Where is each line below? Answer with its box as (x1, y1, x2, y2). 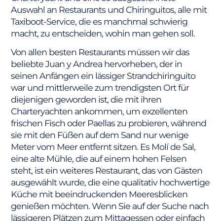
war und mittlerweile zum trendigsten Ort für (11, 82, 189, 93)
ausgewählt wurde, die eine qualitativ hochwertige (11, 177, 210, 188)
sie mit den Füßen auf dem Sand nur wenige (11, 130, 189, 141)
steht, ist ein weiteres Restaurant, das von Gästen (11, 165, 203, 176)
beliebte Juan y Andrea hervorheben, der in (11, 59, 183, 70)
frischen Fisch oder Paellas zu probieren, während (11, 118, 207, 129)
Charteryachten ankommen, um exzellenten (11, 106, 188, 117)
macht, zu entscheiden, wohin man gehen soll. (11, 28, 195, 38)
